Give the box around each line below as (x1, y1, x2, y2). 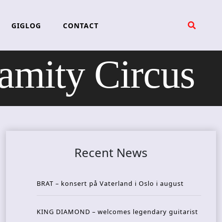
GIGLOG (11, 20, 41, 30)
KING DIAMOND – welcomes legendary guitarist (37, 207, 198, 217)
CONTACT (62, 20, 99, 30)
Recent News (74, 144, 148, 161)
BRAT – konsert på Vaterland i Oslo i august (37, 179, 184, 188)
